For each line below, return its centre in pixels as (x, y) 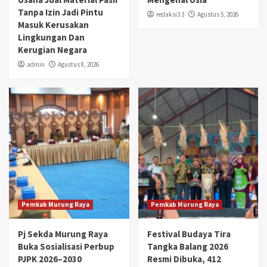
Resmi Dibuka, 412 (184, 259)
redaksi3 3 (170, 14)
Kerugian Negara (53, 49)
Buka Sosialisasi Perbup (66, 246)
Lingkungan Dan (51, 37)
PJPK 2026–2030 (50, 259)
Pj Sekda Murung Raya (63, 234)
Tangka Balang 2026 (187, 246)
